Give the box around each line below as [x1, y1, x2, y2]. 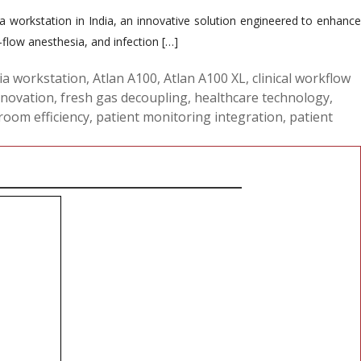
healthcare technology [194, 88, 330, 106]
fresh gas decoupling [60, 88, 188, 106]
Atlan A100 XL [164, 68, 246, 87]
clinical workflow [252, 68, 351, 87]
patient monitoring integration [96, 107, 283, 126]
